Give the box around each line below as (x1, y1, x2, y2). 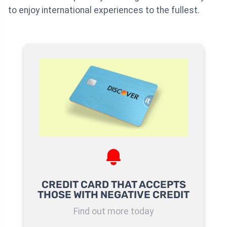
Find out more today (73, 206, 154, 217)
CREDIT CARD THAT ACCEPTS (41, 178, 186, 191)
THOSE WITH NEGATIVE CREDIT (37, 188, 190, 201)
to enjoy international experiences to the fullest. (8, 5, 200, 16)
